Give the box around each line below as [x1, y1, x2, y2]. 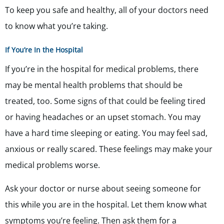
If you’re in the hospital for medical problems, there [5, 63, 198, 75]
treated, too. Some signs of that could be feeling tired [5, 95, 205, 107]
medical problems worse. [5, 159, 100, 171]
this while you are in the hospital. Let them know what [5, 199, 207, 210]
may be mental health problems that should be [5, 79, 182, 91]
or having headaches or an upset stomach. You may [5, 111, 200, 123]
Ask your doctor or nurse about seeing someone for [5, 183, 201, 194]
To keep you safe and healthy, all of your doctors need [5, 4, 208, 16]
